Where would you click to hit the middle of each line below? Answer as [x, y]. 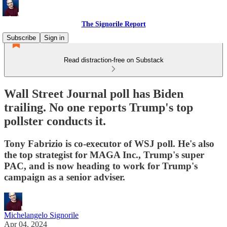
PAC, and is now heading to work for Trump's [101, 166]
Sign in [54, 38]
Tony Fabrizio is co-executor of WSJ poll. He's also [109, 143]
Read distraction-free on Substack [113, 60]
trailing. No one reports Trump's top [99, 107]
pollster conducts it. [55, 121]
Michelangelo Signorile [41, 215]
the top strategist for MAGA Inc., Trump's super [104, 155]
